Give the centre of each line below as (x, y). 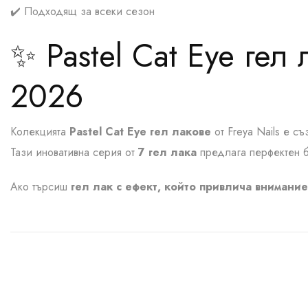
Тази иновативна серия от (74, 153)
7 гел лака (167, 153)
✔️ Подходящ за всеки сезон (82, 12)
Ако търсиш (41, 187)
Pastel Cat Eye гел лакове (140, 132)
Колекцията (40, 132)
